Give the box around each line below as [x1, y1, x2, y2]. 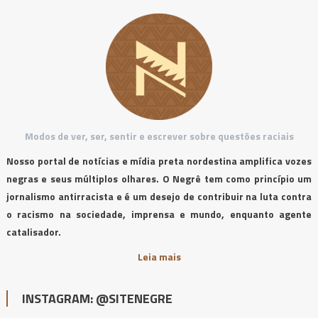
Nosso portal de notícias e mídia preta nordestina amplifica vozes [6, 153, 312, 168]
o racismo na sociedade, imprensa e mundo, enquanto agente [6, 206, 312, 221]
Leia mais [137, 248, 181, 264]
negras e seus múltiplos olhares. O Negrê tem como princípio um [6, 170, 312, 186]
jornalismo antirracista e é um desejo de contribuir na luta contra [6, 188, 312, 204]
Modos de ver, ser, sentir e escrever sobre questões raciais [24, 128, 294, 143]
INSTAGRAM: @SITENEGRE [21, 288, 172, 308]
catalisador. [6, 224, 61, 239]
